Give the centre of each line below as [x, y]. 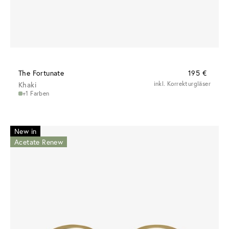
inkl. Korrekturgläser [182, 84]
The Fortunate [41, 73]
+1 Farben [36, 94]
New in [26, 131]
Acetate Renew [39, 142]
